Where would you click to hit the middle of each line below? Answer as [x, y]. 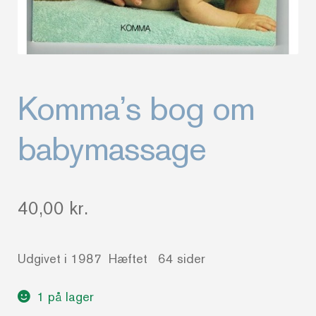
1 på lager [66, 297]
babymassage [112, 148]
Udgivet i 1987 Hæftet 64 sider [112, 258]
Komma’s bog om [136, 108]
